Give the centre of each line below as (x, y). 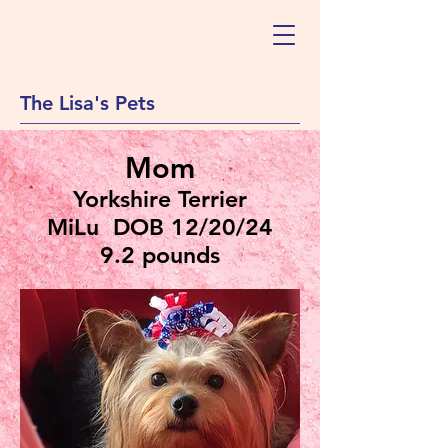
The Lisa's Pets (87, 103)
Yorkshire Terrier (160, 199)
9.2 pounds (160, 255)
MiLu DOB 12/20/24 (160, 227)
